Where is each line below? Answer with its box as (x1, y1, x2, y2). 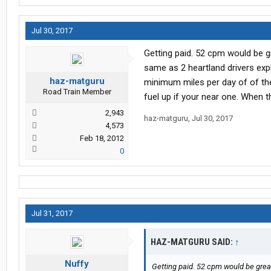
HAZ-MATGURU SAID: (151, 237, 235, 248)
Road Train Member (42, 87, 111, 97)
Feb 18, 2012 (80, 134, 124, 143)
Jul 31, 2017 (31, 209, 73, 218)
